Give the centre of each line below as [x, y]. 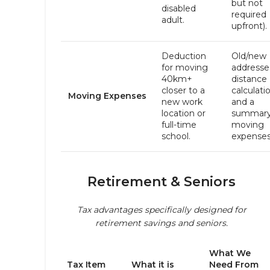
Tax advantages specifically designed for [162, 210]
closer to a [183, 90]
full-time [179, 125]
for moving [185, 67]
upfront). [249, 26]
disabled [179, 8]
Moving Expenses [107, 96]
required [249, 14]
